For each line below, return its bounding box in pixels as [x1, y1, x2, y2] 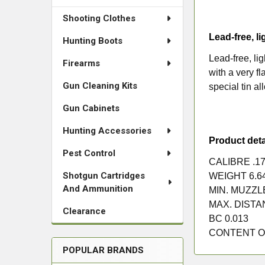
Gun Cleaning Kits [63, 80, 137, 91]
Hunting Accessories [63, 125, 151, 136]
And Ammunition [63, 183, 133, 194]
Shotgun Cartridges [63, 170, 145, 181]
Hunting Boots [63, 35, 122, 46]
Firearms [63, 58, 100, 69]
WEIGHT [209, 170, 250, 181]
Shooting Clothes [63, 13, 135, 24]
